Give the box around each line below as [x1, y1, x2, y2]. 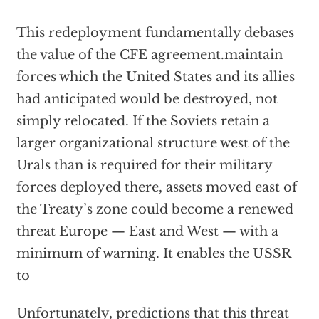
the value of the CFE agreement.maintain [16, 47, 283, 63]
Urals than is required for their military [16, 157, 272, 173]
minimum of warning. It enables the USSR [16, 246, 291, 261]
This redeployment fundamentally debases [16, 25, 294, 41]
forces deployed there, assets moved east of [16, 179, 297, 195]
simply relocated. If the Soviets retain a [16, 113, 270, 129]
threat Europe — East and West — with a [16, 224, 278, 239]
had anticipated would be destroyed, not [16, 91, 278, 107]
